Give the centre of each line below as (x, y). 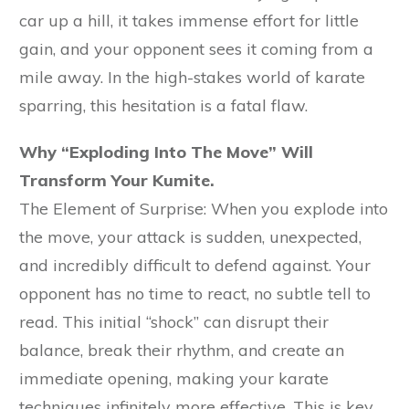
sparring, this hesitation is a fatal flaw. (163, 106)
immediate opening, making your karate (174, 379)
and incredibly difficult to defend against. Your (195, 266)
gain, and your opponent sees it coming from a (196, 49)
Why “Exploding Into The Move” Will (166, 152)
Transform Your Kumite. (117, 181)
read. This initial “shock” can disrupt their (174, 322)
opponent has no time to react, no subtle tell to (195, 294)
